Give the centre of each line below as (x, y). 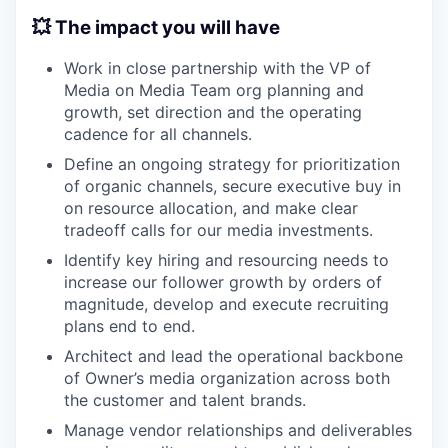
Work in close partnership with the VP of (217, 68)
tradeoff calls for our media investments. (218, 230)
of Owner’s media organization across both (227, 378)
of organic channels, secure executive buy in (232, 186)
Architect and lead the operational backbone (233, 356)
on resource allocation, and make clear (211, 208)
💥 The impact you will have (156, 27)
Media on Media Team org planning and (214, 90)
